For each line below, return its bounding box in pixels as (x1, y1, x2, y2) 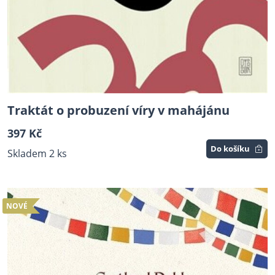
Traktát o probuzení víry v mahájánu (7, 102, 230, 119)
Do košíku (211, 143, 250, 155)
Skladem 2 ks (7, 147, 67, 161)
